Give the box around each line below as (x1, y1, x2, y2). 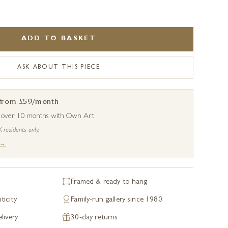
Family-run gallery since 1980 (71, 196, 162, 204)
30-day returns (71, 214, 118, 222)
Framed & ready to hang (71, 179, 148, 186)
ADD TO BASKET (21, 36, 97, 42)
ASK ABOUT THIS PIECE (17, 65, 100, 71)
